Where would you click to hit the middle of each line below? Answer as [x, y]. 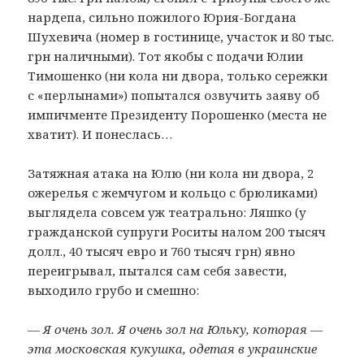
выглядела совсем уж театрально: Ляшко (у [167, 212]
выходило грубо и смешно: [114, 290]
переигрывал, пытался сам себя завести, [158, 270]
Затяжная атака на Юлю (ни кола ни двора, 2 [171, 173]
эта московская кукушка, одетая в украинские [173, 348]
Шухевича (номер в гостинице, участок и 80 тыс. [181, 36]
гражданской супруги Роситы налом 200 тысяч [177, 231]
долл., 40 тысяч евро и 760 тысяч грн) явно [162, 251]
